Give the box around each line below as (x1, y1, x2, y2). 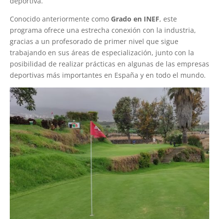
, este (159, 14, 177, 23)
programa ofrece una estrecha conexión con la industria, (10, 25, 196, 35)
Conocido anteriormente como (10, 14, 111, 23)
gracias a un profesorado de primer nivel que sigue (10, 37, 178, 46)
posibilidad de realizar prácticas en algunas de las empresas (10, 59, 209, 68)
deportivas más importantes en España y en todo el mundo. (10, 70, 206, 80)
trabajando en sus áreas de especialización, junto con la (10, 48, 194, 57)
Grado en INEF (111, 14, 159, 23)
